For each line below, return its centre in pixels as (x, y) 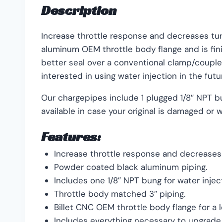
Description (79, 10)
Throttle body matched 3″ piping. (119, 194)
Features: (71, 137)
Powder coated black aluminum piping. (130, 167)
